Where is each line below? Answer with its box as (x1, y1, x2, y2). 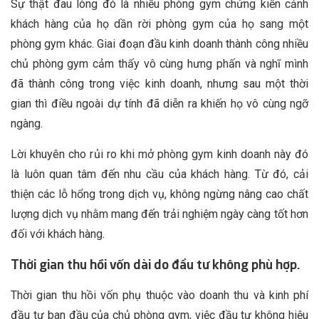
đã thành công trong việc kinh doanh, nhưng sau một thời (11, 77, 308, 91)
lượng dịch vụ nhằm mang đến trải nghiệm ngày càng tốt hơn (11, 207, 308, 221)
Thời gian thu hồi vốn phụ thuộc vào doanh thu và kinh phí (11, 288, 308, 303)
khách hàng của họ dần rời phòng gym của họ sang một (11, 17, 308, 31)
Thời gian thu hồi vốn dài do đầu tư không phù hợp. (11, 257, 300, 273)
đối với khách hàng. (11, 227, 105, 241)
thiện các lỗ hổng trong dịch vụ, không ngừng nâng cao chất (11, 187, 308, 202)
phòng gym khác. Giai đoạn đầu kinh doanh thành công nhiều (11, 37, 308, 51)
